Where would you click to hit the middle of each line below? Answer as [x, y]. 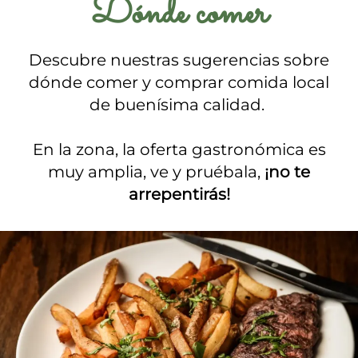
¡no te [287, 172]
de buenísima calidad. [179, 105]
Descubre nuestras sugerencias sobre [179, 60]
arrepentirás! [179, 194]
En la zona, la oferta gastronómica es [179, 149]
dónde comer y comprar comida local [179, 82]
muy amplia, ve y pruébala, [156, 172]
